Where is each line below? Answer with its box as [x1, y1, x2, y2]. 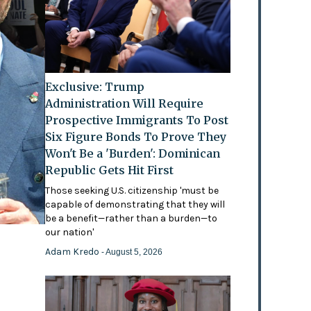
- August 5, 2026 [101, 246, 163, 257]
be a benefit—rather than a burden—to [45, 212, 218, 224]
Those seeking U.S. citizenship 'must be [45, 184, 219, 196]
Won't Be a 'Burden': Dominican [45, 146, 221, 160]
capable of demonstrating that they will [45, 198, 226, 210]
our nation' [45, 226, 94, 238]
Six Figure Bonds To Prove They [45, 129, 227, 144]
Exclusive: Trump [45, 79, 145, 94]
